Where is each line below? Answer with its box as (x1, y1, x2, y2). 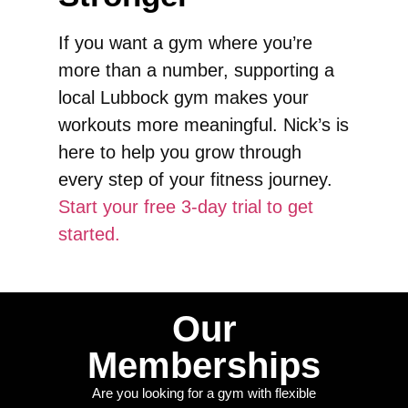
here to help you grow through (58, 141, 301, 162)
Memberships (87, 345, 321, 385)
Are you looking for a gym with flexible (92, 385, 316, 401)
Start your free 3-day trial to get (58, 196, 313, 217)
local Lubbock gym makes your (58, 87, 309, 107)
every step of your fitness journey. (58, 168, 332, 189)
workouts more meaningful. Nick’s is (58, 114, 349, 135)
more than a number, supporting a (58, 59, 334, 80)
